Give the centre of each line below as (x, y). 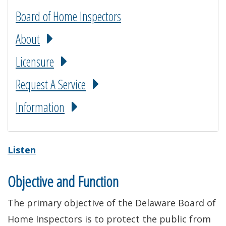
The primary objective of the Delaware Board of (112, 203)
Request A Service (51, 84)
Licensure (35, 62)
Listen (22, 150)
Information (40, 107)
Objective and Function (63, 181)
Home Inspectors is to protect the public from (109, 219)
